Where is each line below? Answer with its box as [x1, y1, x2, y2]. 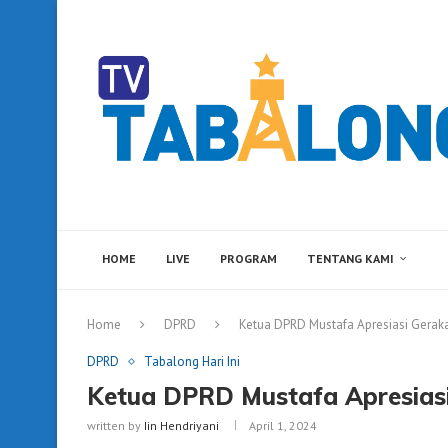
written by [87, 418, 144, 433]
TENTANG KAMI [307, 251, 394, 266]
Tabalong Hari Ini [144, 353, 240, 370]
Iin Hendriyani [144, 418, 219, 433]
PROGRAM [220, 251, 277, 266]
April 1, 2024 [249, 418, 317, 433]
